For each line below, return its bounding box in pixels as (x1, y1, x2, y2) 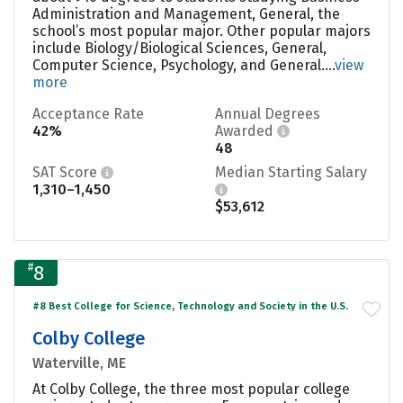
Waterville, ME (32, 354, 126, 372)
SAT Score (32, 163, 101, 181)
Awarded (215, 121, 277, 139)
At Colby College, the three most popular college (32, 380, 350, 398)
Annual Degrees (215, 104, 320, 122)
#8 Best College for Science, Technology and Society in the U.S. (32, 300, 348, 312)
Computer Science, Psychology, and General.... (32, 56, 335, 74)
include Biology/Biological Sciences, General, (32, 39, 327, 57)
